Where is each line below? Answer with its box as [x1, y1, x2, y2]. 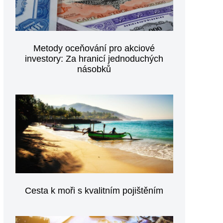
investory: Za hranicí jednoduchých [25, 53, 164, 64]
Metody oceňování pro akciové [33, 43, 155, 53]
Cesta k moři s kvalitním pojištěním [25, 186, 164, 196]
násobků [77, 64, 111, 74]
